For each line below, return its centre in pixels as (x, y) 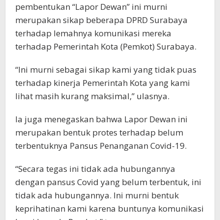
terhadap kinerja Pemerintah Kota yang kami (103, 83)
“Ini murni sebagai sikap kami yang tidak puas (106, 69)
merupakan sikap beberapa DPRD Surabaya (101, 20)
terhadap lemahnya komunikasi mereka (93, 33)
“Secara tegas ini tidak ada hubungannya (95, 169)
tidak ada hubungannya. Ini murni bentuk (97, 195)
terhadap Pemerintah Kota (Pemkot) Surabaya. (106, 46)
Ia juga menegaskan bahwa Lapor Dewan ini (101, 119)
